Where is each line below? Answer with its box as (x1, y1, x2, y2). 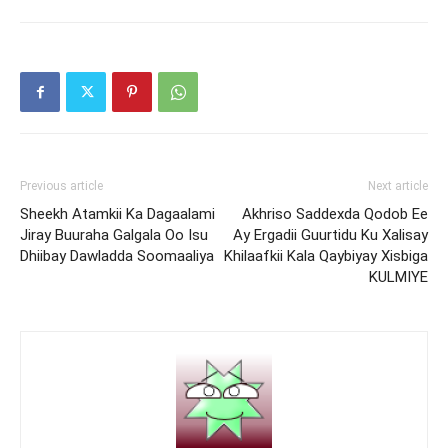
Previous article (20, 179, 103, 193)
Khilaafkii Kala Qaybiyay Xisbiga (224, 247, 428, 265)
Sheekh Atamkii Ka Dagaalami (20, 205, 215, 223)
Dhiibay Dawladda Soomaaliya (20, 247, 214, 265)
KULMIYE (369, 268, 428, 286)
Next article (368, 179, 428, 193)
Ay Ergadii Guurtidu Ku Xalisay (233, 226, 428, 244)
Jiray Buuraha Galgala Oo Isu (20, 226, 208, 244)
